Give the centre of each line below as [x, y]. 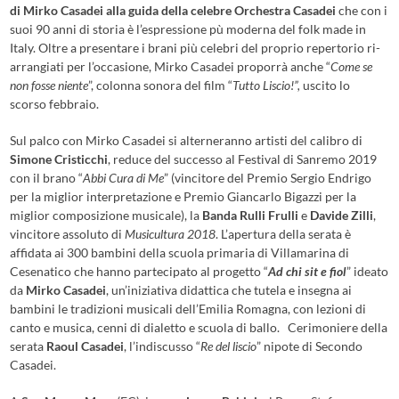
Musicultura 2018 [171, 234]
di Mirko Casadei [57, 11]
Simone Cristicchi [59, 159]
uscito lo [326, 85]
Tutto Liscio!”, [267, 85]
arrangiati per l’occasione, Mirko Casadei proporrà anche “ [171, 67]
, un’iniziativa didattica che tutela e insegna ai [229, 290]
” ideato [368, 272]
